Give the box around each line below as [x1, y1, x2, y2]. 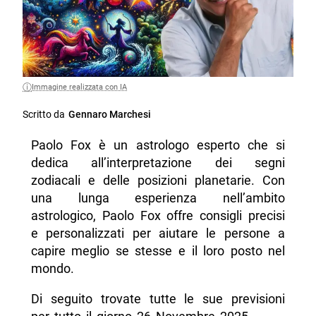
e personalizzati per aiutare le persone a [30, 225, 286, 241]
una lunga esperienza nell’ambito [30, 190, 286, 205]
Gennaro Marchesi [68, 108, 152, 121]
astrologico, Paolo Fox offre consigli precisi [30, 207, 286, 223]
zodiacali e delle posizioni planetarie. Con [30, 172, 286, 188]
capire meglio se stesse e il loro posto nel [30, 243, 286, 258]
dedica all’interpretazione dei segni [30, 154, 286, 170]
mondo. [30, 260, 74, 276]
